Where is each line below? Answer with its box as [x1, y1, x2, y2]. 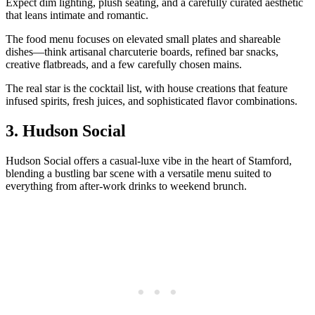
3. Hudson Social [6, 122, 126, 141]
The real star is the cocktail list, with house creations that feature [6, 82, 288, 95]
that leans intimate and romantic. [6, 9, 148, 22]
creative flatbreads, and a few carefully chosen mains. [6, 58, 242, 71]
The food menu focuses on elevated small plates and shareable [6, 33, 281, 46]
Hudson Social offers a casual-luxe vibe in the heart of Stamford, [6, 155, 292, 167]
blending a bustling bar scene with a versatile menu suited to [6, 167, 271, 180]
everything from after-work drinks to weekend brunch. [6, 180, 247, 193]
